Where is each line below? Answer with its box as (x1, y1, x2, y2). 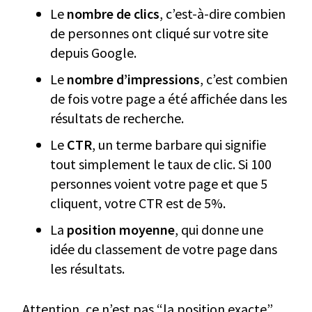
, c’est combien (200, 70, 288, 88)
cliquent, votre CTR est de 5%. (50, 194, 226, 212)
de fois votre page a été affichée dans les (50, 90, 287, 108)
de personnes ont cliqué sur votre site (50, 24, 268, 42)
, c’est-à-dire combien (159, 5, 286, 23)
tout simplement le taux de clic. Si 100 (50, 155, 272, 173)
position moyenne (67, 221, 175, 239)
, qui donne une (175, 221, 263, 239)
